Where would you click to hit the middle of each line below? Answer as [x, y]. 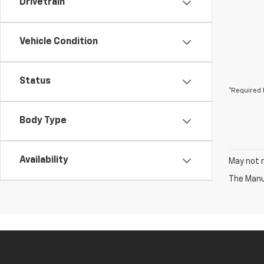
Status [35, 81]
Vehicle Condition [59, 42]
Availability [44, 160]
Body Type [43, 121]
